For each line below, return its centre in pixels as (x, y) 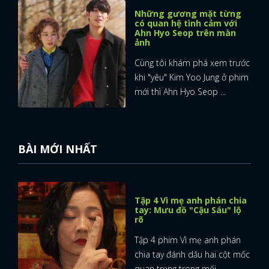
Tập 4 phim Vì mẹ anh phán (188, 240)
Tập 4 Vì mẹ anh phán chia (191, 200)
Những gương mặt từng (188, 13)
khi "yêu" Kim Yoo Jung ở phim (192, 77)
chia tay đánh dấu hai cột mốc (192, 254)
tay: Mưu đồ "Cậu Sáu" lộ (188, 210)
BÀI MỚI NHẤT (58, 149)
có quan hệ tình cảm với (186, 23)
